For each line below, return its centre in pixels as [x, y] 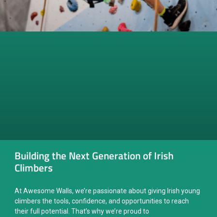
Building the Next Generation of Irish [94, 156]
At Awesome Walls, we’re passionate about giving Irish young [107, 191]
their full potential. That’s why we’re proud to [82, 211]
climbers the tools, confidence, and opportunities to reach [102, 201]
